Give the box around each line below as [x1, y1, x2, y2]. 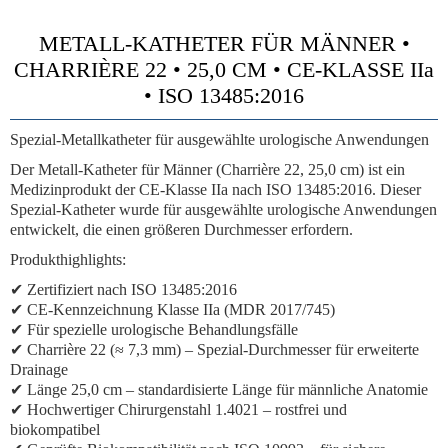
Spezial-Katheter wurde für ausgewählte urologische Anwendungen [10, 201, 437, 218]
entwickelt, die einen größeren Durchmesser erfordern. [10, 221, 353, 238]
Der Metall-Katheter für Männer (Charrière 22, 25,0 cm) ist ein [10, 161, 405, 178]
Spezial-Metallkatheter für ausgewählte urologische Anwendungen [10, 131, 429, 148]
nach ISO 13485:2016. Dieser [228, 181, 421, 198]
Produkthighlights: [10, 251, 126, 268]
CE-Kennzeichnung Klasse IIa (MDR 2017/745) [27, 301, 335, 318]
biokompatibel [10, 421, 100, 438]
